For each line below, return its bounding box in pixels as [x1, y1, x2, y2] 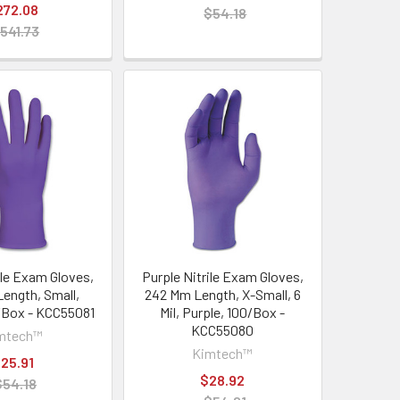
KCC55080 [191, 321, 254, 339]
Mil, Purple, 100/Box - [160, 304, 286, 321]
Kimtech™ [192, 345, 254, 362]
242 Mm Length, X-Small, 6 [144, 286, 301, 304]
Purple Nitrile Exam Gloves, [141, 268, 304, 286]
